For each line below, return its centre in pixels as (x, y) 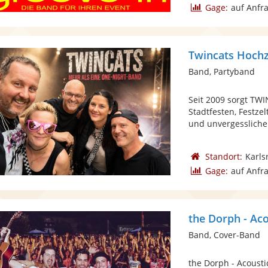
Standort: (223, 156)
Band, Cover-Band (225, 235)
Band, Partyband (222, 71)
